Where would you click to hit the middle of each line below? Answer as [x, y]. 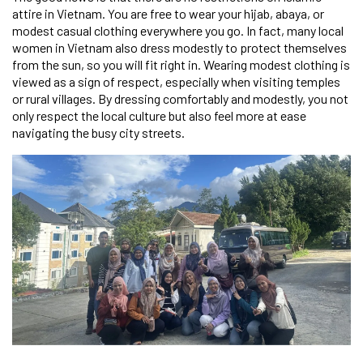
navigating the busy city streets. [98, 132]
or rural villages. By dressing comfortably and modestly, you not [180, 98]
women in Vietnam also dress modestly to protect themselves [179, 47]
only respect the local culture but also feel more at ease [159, 115]
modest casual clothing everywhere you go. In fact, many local [178, 30]
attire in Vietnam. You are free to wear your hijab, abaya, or [168, 13]
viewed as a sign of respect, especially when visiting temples [176, 81]
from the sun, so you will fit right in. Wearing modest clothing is [181, 64]
